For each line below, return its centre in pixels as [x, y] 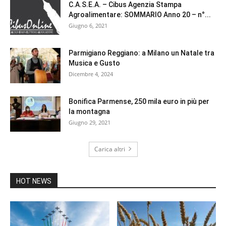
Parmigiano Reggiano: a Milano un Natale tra [142, 53]
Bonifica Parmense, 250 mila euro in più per [139, 101]
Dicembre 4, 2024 [91, 74]
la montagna [89, 111]
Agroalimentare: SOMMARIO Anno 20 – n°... [140, 14]
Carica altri [109, 149]
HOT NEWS [34, 181]
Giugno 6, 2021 [88, 25]
